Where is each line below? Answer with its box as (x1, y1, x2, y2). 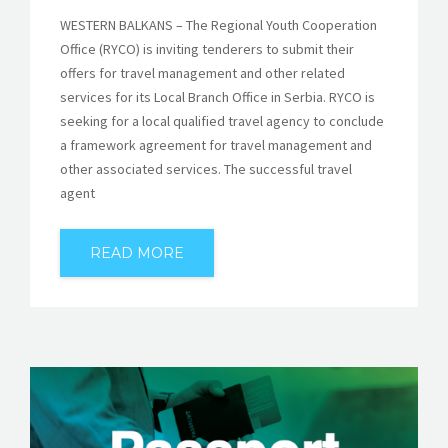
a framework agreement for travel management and (60, 135, 372, 154)
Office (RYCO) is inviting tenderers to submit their (60, 39, 354, 58)
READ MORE (90, 243, 184, 262)
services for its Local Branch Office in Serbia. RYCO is (60, 87, 375, 106)
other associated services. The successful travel (60, 159, 352, 178)
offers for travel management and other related (60, 63, 345, 82)
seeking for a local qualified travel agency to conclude (60, 111, 384, 130)
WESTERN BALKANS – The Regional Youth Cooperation (60, 15, 377, 34)
